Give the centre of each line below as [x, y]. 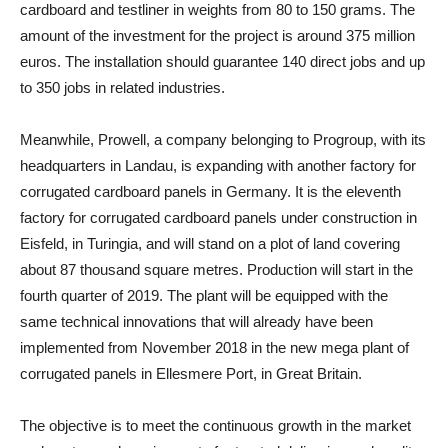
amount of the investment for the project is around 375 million [217, 35]
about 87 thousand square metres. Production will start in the [216, 269]
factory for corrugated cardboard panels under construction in [218, 217]
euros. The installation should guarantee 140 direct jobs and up [222, 61]
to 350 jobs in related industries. [122, 87]
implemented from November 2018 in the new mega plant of [214, 347]
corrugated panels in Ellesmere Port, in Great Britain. [191, 373]
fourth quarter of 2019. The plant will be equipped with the [204, 295]
